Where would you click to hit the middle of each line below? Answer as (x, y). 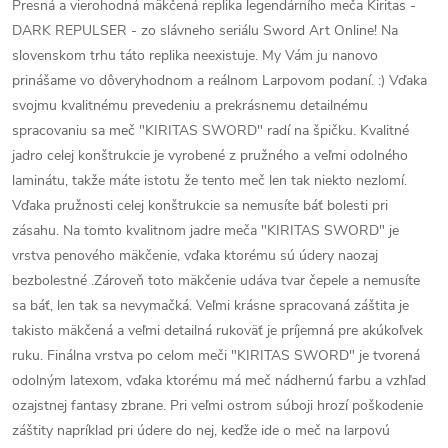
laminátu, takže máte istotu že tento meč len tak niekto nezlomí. (209, 180)
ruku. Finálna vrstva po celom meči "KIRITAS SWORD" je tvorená (216, 355)
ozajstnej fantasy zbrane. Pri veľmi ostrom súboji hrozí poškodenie (217, 405)
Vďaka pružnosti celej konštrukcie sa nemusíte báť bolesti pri (200, 205)
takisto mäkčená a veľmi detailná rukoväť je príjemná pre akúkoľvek (217, 330)
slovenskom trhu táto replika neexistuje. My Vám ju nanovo (195, 55)
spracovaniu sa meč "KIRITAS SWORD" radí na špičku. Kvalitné (210, 130)
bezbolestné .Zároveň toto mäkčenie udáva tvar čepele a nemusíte (216, 280)
